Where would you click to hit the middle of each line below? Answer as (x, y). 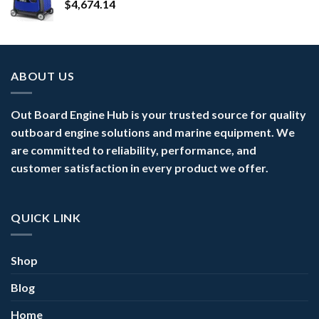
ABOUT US (43, 75)
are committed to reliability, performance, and (134, 150)
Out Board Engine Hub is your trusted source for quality (158, 115)
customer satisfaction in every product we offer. (140, 168)
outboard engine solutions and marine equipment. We (153, 132)
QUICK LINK (46, 217)
